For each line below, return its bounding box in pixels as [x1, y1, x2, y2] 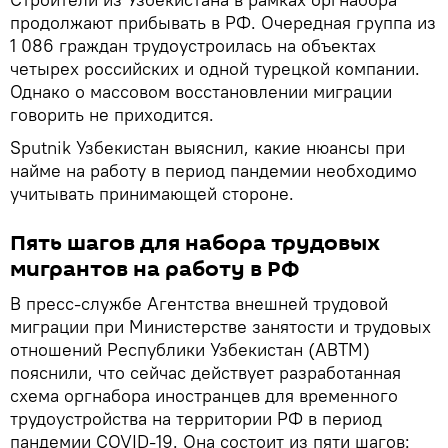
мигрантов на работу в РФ [10, 253, 299, 284]
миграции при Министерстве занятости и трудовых [10, 314, 431, 338]
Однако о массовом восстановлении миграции [10, 79, 392, 103]
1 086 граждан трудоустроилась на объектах [10, 33, 376, 57]
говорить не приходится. [10, 102, 214, 126]
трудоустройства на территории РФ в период [10, 406, 382, 430]
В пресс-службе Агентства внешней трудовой [10, 291, 388, 315]
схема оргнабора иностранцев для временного [10, 383, 398, 407]
